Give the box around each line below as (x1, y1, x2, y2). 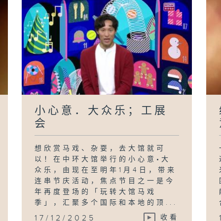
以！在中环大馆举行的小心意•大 (35, 155, 171, 163)
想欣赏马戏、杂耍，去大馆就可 (35, 144, 166, 152)
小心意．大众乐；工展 (35, 104, 168, 117)
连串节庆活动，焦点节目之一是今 (35, 177, 176, 185)
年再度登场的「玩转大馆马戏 (35, 187, 157, 196)
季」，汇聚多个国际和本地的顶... (35, 198, 178, 207)
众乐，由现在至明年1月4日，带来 (35, 166, 177, 174)
